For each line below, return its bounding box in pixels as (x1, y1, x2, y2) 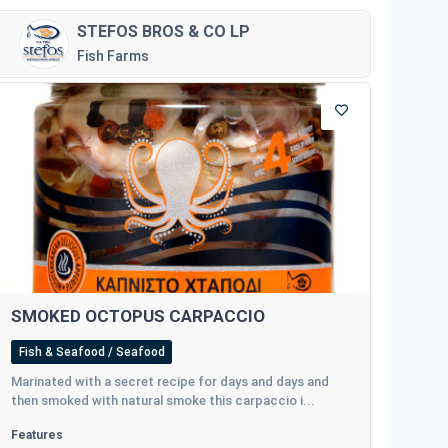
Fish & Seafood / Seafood (18, 345, 165, 360)
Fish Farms (77, 47, 150, 64)
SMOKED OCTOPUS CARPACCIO (11, 306, 266, 327)
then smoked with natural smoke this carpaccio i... (11, 393, 316, 409)
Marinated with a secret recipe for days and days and (11, 374, 330, 390)
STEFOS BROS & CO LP (77, 21, 251, 41)
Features (11, 428, 64, 443)
